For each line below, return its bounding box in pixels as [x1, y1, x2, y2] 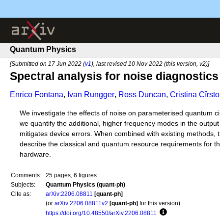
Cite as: [11, 191, 31, 197]
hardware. [20, 150, 51, 158]
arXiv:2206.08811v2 [55, 200, 108, 207]
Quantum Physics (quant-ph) [46, 181, 125, 188]
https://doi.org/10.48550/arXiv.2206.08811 [46, 210, 157, 217]
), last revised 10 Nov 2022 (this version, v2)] [91, 60, 209, 67]
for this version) [138, 200, 180, 207]
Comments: [11, 172, 41, 179]
